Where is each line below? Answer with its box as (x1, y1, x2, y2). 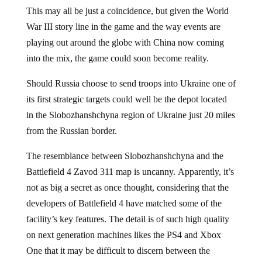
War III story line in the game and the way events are (26, 21, 220, 32)
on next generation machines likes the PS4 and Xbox (26, 229, 221, 240)
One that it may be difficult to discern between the (26, 245, 210, 256)
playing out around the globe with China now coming (26, 37, 224, 47)
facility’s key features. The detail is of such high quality (26, 213, 229, 224)
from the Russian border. (26, 125, 117, 136)
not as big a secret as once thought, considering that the (26, 182, 229, 192)
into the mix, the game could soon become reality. (26, 53, 209, 63)
